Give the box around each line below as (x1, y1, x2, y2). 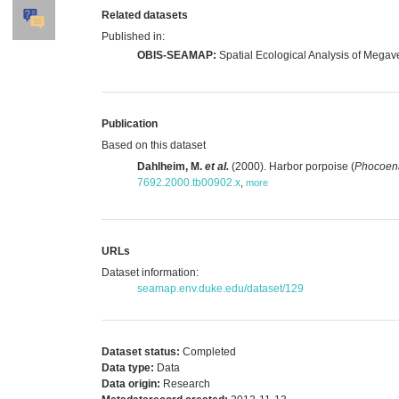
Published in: (102, 29, 165, 43)
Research (160, 377, 210, 390)
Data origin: (102, 377, 160, 390)
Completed (180, 345, 236, 358)
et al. (205, 159, 229, 173)
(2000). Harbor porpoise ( (229, 159, 354, 173)
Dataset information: (102, 265, 199, 279)
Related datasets (102, 8, 188, 21)
